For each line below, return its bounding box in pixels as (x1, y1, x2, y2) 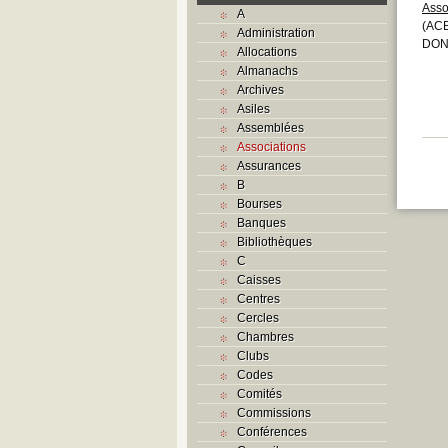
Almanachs (237, 63, 298, 78)
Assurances (237, 158, 301, 173)
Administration (237, 25, 315, 40)
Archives (237, 82, 284, 97)
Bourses (237, 196, 282, 211)
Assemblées (237, 120, 304, 135)
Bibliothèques (237, 234, 312, 249)
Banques (237, 215, 286, 230)
